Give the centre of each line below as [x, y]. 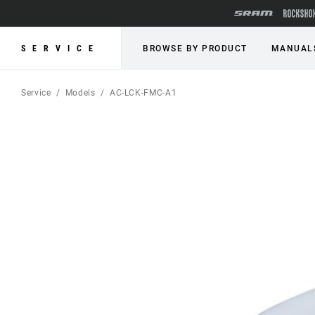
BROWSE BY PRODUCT [195, 49]
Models [80, 93]
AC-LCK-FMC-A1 [143, 93]
